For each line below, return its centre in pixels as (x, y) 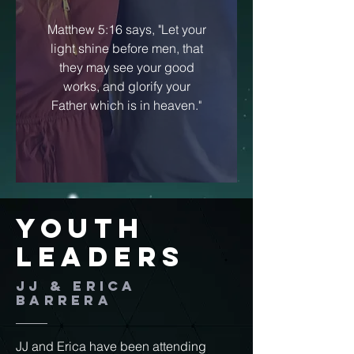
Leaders (101, 256)
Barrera (64, 300)
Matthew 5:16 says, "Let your (126, 29)
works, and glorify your (126, 86)
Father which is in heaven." (126, 105)
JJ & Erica (76, 286)
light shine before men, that (126, 48)
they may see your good (126, 67)
